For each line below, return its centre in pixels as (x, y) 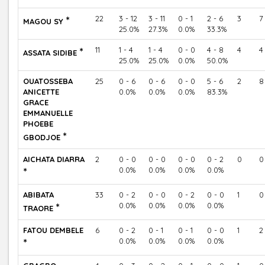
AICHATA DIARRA (54, 159)
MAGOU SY (44, 21)
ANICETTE (41, 91)
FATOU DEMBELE (53, 230)
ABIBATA (38, 194)
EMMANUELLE (48, 113)
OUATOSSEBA (48, 81)
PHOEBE (38, 123)
